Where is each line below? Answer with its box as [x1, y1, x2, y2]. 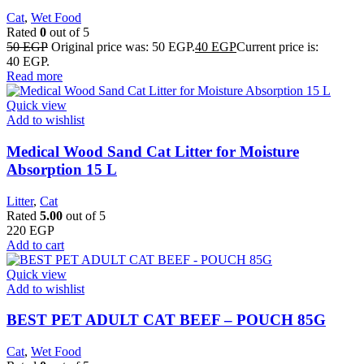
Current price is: [236, 40, 318, 54]
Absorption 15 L [6, 161, 117, 178]
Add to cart [6, 237, 64, 252]
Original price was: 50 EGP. [51, 40, 195, 54]
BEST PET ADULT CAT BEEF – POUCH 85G [6, 311, 326, 329]
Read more [6, 69, 63, 84]
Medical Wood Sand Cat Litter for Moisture [6, 143, 299, 160]
